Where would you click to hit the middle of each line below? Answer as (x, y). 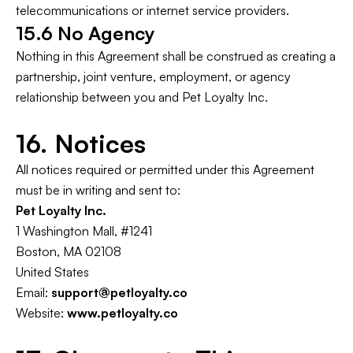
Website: (41, 313)
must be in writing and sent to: (98, 190)
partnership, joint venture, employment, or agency (153, 76)
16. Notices (81, 143)
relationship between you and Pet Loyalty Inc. (142, 97)
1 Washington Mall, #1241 (84, 231)
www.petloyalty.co (123, 313)
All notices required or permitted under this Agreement (165, 169)
